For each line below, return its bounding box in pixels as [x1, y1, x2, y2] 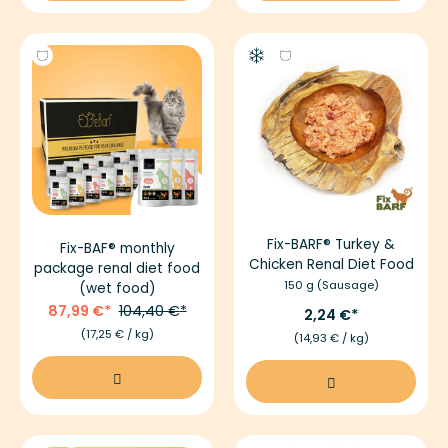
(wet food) [78, 278, 156, 298]
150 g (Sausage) [283, 276, 379, 293]
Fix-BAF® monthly [59, 238, 175, 258]
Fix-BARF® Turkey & [267, 234, 395, 254]
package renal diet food [34, 258, 200, 278]
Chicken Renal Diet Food [248, 254, 414, 274]
